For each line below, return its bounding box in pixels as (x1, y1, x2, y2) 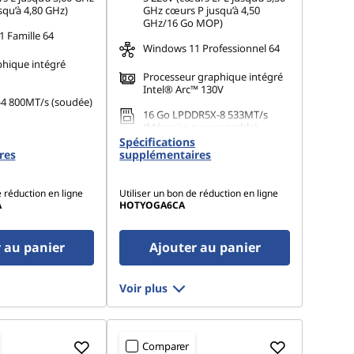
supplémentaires (119, 147, 212, 162)
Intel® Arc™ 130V (143, 82, 224, 96)
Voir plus (119, 281, 168, 296)
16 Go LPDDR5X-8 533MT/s (143, 107, 269, 122)
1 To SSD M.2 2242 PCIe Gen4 (143, 145, 278, 160)
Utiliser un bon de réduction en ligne (119, 186, 279, 200)
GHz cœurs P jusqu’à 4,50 (143, 3, 261, 17)
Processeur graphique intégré (143, 70, 284, 84)
